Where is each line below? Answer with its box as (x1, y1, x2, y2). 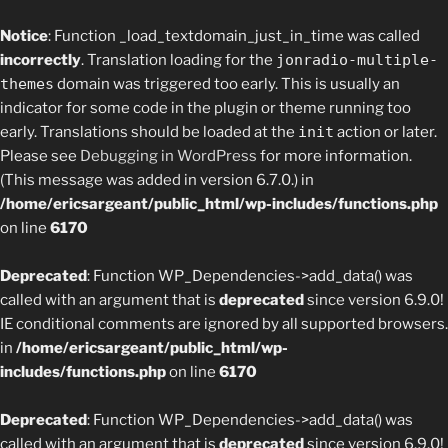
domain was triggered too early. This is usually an (54, 75, 400, 93)
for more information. (257, 147, 412, 165)
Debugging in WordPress (80, 147, 257, 165)
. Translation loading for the (81, 51, 276, 69)
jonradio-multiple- (276, 51, 438, 69)
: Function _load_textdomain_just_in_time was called (48, 27, 420, 45)
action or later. (334, 123, 437, 141)
